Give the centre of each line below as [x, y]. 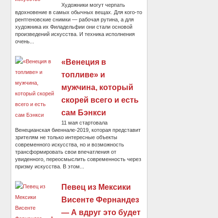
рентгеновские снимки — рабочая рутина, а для [75, 20]
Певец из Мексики [96, 187]
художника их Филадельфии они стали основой [74, 27]
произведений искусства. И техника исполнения [75, 34]
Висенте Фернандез [100, 200]
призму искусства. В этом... [50, 167]
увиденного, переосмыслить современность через [78, 159]
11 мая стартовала [85, 123]
